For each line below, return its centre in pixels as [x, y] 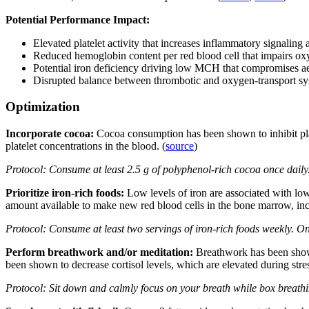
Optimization [43, 107]
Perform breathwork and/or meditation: [101, 252]
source [180, 146]
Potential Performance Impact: [78, 19]
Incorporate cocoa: [51, 134]
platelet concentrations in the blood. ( [86, 146]
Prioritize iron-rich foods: [66, 193]
